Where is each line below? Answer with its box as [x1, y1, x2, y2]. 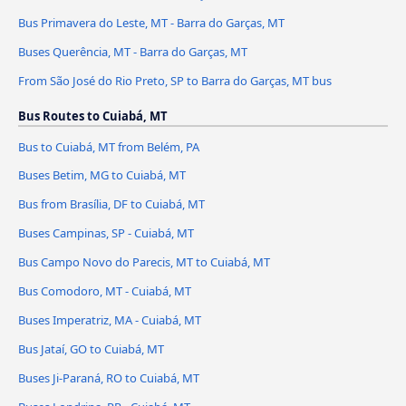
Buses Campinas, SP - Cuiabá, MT [18, 225, 194, 242]
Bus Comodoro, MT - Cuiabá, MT [18, 283, 191, 300]
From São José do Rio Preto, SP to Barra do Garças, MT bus [18, 72, 332, 89]
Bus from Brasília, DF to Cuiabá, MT [18, 196, 205, 213]
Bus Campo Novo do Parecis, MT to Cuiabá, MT [18, 254, 270, 271]
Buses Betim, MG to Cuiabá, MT [18, 167, 186, 184]
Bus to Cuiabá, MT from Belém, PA [18, 138, 199, 155]
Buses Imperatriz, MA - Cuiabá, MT [18, 312, 201, 329]
